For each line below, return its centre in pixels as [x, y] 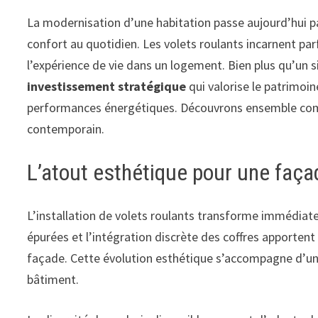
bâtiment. [53, 279]
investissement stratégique [107, 86]
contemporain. [66, 128]
